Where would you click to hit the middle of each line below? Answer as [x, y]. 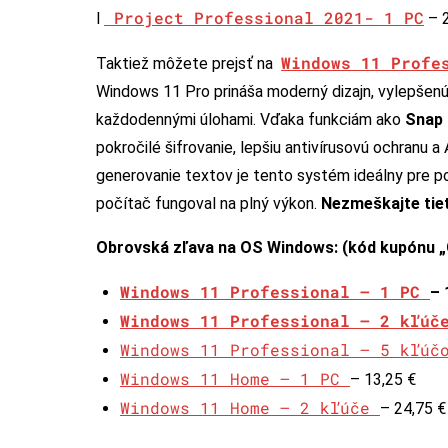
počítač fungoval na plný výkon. [208, 203]
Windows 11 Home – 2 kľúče [250, 407]
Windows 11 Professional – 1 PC [275, 291]
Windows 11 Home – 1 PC [235, 378]
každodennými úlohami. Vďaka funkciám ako [250, 119]
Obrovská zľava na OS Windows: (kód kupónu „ [271, 247]
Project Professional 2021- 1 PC [264, 17]
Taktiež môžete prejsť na [188, 63]
